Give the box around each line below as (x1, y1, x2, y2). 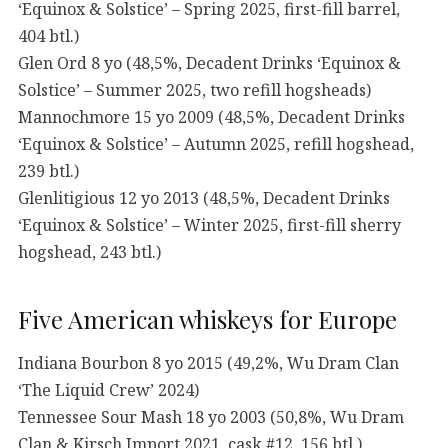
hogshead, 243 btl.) (18, 240, 161, 263)
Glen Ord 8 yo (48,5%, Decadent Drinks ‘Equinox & (18, 51, 401, 74)
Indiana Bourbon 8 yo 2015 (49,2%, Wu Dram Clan (18, 351, 399, 374)
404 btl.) (18, 24, 79, 47)
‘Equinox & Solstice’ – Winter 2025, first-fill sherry (18, 213, 401, 236)
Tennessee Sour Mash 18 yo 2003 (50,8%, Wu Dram (18, 405, 404, 428)
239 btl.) (18, 159, 79, 182)
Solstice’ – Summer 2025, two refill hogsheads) (18, 78, 371, 101)
